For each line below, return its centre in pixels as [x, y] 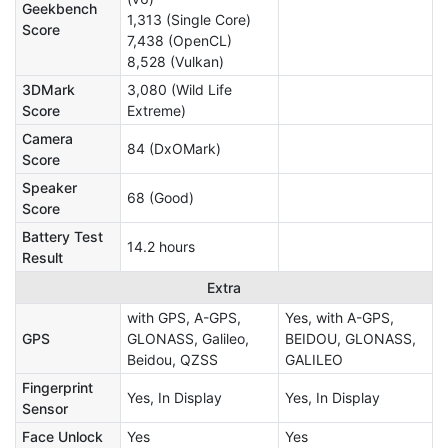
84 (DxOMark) [174, 149]
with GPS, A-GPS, [184, 318]
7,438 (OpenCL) [179, 41]
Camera [47, 139]
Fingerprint [57, 388]
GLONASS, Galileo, [188, 339]
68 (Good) [160, 198]
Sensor [45, 409]
